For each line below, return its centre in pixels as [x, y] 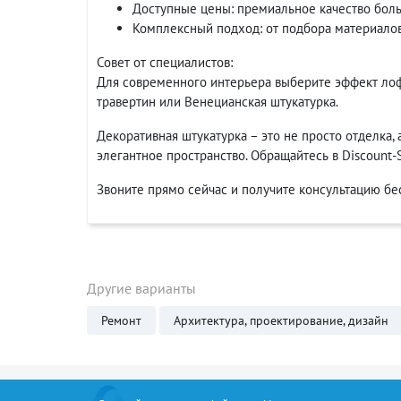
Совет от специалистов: [165, 62]
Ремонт [121, 320]
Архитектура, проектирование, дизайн [281, 320]
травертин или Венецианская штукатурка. [218, 102]
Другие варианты [141, 288]
